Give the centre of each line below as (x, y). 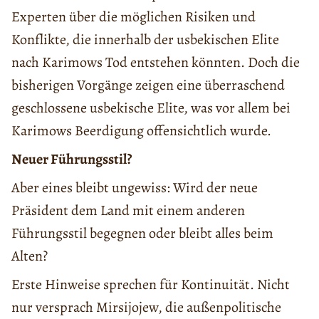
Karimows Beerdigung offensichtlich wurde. (141, 131)
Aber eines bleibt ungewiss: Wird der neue (135, 188)
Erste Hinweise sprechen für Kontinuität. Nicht (151, 285)
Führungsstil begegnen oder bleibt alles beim (142, 234)
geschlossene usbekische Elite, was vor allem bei (151, 108)
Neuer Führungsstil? (72, 159)
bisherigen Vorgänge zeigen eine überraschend (148, 85)
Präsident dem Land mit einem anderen (128, 211)
